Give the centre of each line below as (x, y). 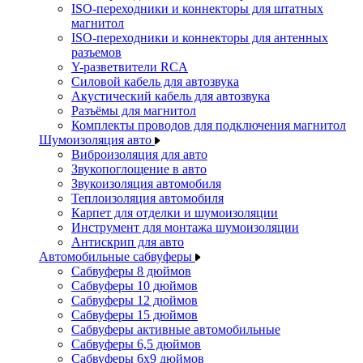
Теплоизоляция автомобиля (147, 198)
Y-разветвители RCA (130, 67)
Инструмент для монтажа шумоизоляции (185, 227)
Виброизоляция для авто (139, 154)
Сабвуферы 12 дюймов (135, 300)
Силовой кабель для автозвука (155, 81)
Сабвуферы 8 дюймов (131, 271)
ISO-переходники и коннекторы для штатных (197, 9)
